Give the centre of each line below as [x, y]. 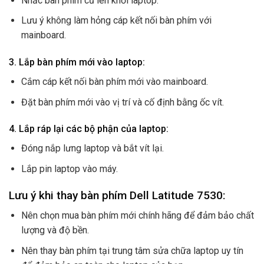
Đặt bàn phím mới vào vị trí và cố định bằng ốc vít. [122, 102]
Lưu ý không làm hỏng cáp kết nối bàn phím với [116, 21]
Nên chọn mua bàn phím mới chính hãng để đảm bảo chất [137, 216]
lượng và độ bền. [55, 230]
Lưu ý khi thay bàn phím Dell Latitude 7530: [117, 195]
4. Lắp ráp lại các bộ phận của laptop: [89, 129]
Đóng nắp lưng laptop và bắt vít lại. [92, 148]
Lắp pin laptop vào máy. [69, 169]
